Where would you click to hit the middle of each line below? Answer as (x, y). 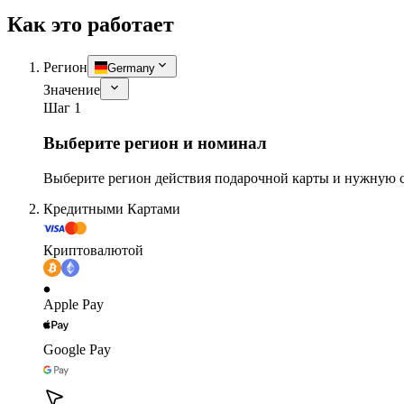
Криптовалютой (93, 250)
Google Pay (77, 349)
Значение (72, 90)
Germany (131, 69)
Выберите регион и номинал (155, 143)
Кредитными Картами (112, 208)
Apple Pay (73, 304)
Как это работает (91, 25)
